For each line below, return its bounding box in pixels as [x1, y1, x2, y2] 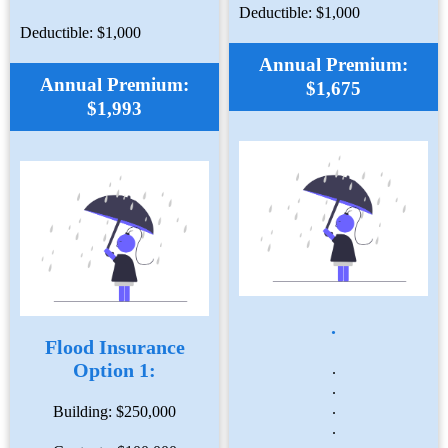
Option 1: [73, 359, 156, 382]
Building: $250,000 [52, 403, 176, 421]
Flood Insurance [44, 336, 185, 359]
